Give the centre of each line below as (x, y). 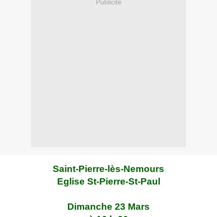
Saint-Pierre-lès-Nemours (108, 169)
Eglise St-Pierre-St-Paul (108, 182)
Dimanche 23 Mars (108, 207)
